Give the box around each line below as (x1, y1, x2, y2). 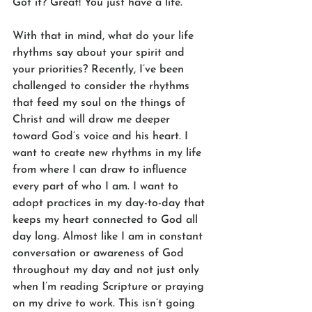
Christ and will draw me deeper (13, 114, 173, 125)
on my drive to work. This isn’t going (13, 297, 198, 309)
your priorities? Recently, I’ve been (13, 63, 187, 75)
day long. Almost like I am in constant (13, 231, 206, 242)
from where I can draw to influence (13, 164, 190, 175)
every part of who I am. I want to (13, 180, 182, 192)
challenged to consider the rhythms (13, 80, 193, 92)
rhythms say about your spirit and (13, 47, 188, 58)
